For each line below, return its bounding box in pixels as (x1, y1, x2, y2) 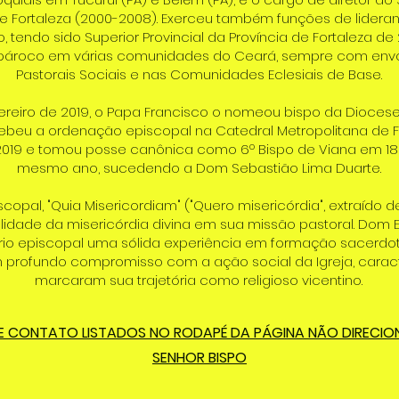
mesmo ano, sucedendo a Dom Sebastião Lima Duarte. (16, 159, 381, 177)
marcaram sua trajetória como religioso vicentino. (35, 271, 362, 289)
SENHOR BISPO (152, 347, 247, 368)
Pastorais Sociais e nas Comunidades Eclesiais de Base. (15, 65, 382, 84)
